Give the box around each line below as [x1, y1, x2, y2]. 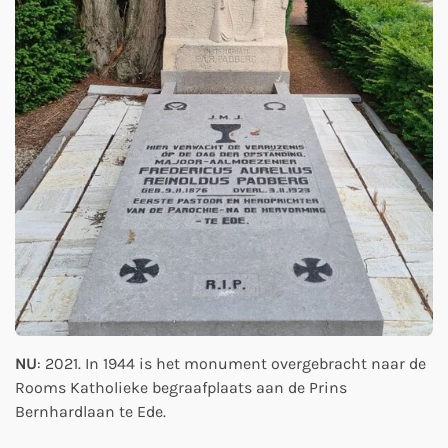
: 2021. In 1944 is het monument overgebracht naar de [37, 353, 426, 373]
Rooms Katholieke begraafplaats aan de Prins [15, 377, 347, 397]
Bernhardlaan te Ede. [15, 401, 166, 421]
